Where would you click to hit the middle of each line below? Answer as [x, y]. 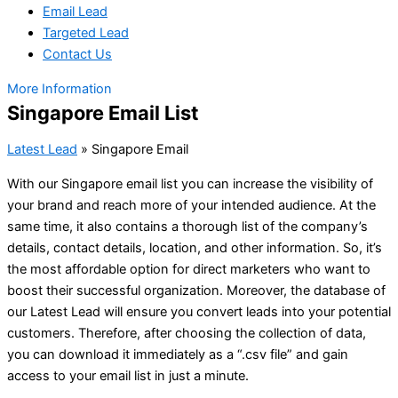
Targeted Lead [86, 33]
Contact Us [77, 55]
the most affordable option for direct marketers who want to [189, 269]
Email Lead [75, 12]
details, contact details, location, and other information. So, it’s [195, 247]
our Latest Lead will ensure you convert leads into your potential [199, 311]
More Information [60, 88]
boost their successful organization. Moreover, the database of [196, 290]
